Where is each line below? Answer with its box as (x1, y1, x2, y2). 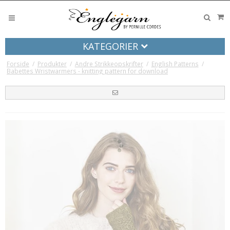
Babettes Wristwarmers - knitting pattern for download (6, 66, 168, 75)
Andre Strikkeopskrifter (74, 59, 143, 68)
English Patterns (151, 59, 199, 68)
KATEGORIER (82, 40, 141, 52)
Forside (6, 59, 29, 68)
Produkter (37, 59, 67, 68)
